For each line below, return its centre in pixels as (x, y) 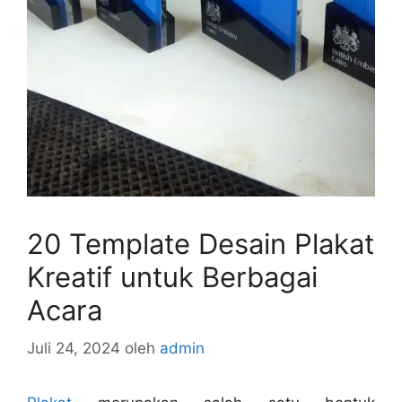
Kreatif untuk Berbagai (172, 277)
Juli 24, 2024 (74, 348)
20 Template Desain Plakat (201, 244)
